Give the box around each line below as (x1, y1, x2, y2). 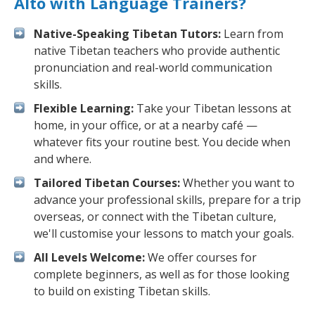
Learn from (221, 26, 283, 41)
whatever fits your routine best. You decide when (34, 134, 290, 150)
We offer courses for (145, 250, 257, 265)
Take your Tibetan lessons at (134, 101, 291, 116)
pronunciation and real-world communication (34, 60, 272, 75)
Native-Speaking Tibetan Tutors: (34, 26, 221, 41)
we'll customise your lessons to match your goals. (34, 226, 294, 241)
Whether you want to (180, 175, 295, 191)
